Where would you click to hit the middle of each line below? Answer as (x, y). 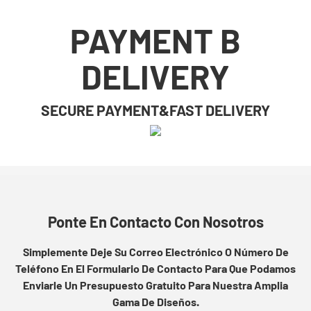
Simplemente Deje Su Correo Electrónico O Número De (155, 252)
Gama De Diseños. (155, 302)
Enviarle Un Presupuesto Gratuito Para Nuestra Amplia (155, 285)
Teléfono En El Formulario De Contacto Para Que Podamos (155, 269)
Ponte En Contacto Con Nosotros (155, 222)
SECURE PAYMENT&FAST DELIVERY (155, 110)
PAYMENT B (155, 41)
